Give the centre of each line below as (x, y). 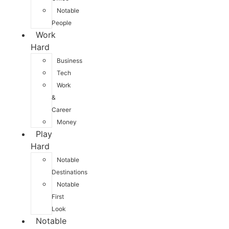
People (62, 23)
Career (61, 110)
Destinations (70, 172)
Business (70, 61)
